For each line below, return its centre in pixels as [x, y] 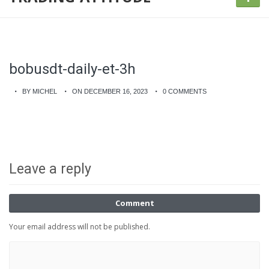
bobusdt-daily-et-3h [72, 69]
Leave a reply [50, 169]
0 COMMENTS [185, 91]
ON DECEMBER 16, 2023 [110, 91]
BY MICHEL [40, 91]
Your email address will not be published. [80, 227]
